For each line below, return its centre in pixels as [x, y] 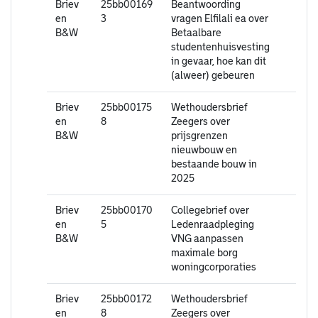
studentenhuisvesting [220, 47]
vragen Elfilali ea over [220, 19]
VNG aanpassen [207, 239]
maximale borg [204, 253]
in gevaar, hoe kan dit [219, 61]
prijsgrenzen [199, 136]
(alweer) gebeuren [213, 76]
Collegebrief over [210, 210]
